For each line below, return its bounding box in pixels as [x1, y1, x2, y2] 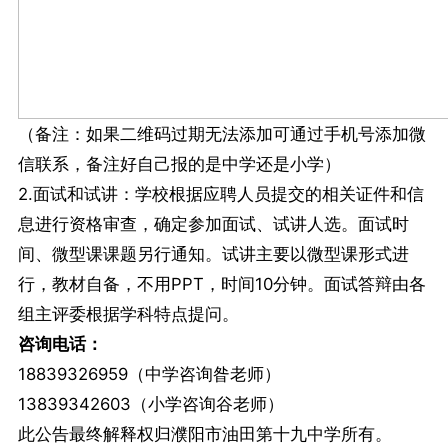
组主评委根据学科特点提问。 [17, 304, 239, 325]
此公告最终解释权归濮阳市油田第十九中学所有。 [17, 424, 392, 445]
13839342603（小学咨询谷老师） [17, 394, 284, 415]
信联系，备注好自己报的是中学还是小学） [17, 154, 341, 175]
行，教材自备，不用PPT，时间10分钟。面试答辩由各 [17, 274, 426, 295]
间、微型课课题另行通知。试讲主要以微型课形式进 [17, 244, 409, 265]
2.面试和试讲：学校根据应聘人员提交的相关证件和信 [17, 184, 424, 205]
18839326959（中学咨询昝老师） [17, 364, 281, 385]
